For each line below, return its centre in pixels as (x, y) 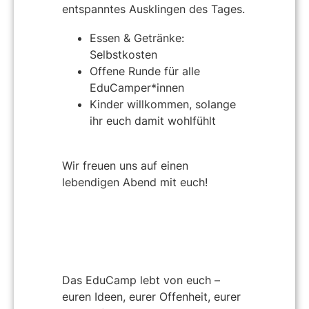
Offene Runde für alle (145, 71)
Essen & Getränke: (137, 38)
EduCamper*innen (137, 87)
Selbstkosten (123, 54)
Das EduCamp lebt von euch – (141, 280)
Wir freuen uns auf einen (125, 166)
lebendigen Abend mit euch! (135, 182)
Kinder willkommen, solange (163, 104)
